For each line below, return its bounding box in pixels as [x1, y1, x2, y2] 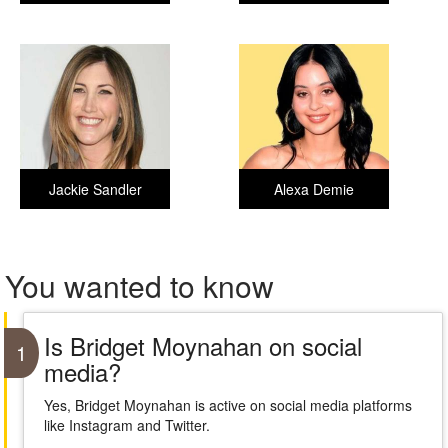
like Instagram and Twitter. [43, 415, 210, 435]
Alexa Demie [274, 179, 354, 199]
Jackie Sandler [48, 179, 142, 199]
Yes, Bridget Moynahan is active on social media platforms [43, 395, 412, 415]
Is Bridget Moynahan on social [43, 328, 362, 363]
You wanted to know [5, 264, 274, 307]
